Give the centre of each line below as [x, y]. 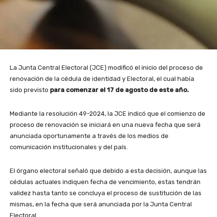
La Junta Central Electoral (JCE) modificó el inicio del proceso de [106, 68]
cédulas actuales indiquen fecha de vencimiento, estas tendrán [105, 182]
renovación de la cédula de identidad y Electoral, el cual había [102, 79]
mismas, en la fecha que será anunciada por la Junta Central [101, 204]
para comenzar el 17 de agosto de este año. [119, 90]
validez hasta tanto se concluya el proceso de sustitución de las [106, 193]
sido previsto [30, 90]
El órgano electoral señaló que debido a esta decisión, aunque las [108, 171]
